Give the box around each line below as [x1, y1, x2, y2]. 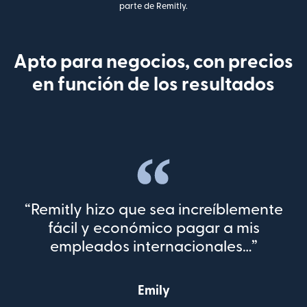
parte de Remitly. [119, 1, 188, 10]
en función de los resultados [32, 75, 275, 94]
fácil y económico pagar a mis [47, 220, 260, 236]
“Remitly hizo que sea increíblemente [24, 201, 283, 217]
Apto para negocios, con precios [14, 52, 293, 71]
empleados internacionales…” [49, 238, 258, 254]
